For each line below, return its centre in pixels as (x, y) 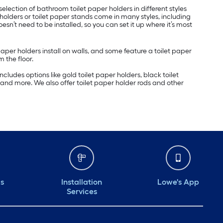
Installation (82, 182)
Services (82, 192)
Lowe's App (178, 182)
